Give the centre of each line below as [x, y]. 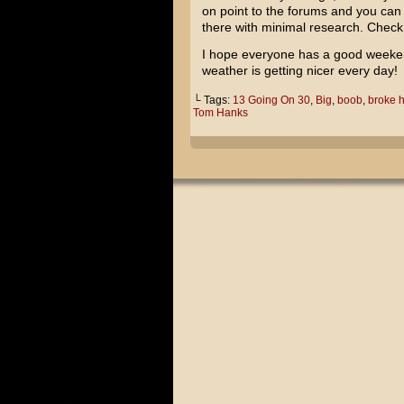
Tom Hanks [220, 113]
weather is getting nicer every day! [299, 70]
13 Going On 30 [271, 100]
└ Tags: [212, 100]
